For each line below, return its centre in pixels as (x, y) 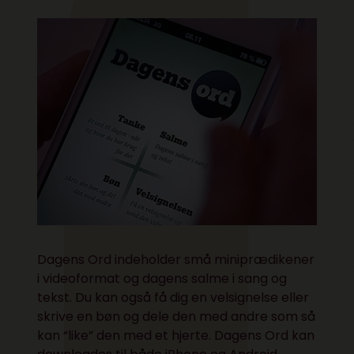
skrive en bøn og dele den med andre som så (177, 317)
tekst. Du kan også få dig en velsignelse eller (173, 298)
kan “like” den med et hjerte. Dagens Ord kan (176, 336)
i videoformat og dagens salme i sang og (162, 279)
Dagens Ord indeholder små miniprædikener (176, 260)
